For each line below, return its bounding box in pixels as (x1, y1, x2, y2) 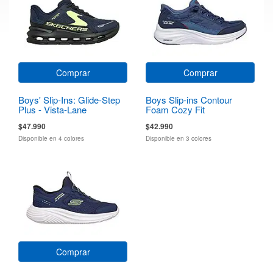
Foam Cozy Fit (146, 102, 205, 116)
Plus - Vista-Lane (18, 102, 87, 116)
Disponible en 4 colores (18, 133, 84, 143)
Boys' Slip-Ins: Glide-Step (18, 93, 120, 106)
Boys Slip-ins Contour (146, 93, 232, 106)
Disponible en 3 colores (146, 133, 211, 143)
